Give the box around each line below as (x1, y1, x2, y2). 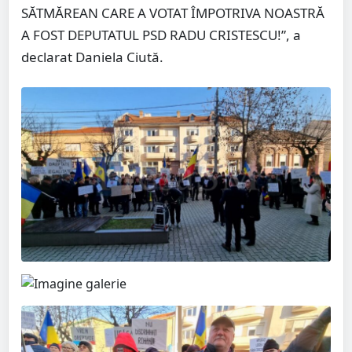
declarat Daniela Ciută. (21, 48, 163, 67)
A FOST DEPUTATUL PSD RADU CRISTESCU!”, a (21, 26, 301, 45)
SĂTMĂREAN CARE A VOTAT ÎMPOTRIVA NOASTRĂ (21, 4, 324, 23)
